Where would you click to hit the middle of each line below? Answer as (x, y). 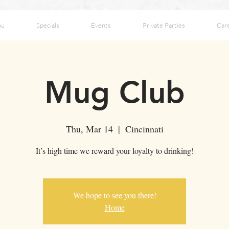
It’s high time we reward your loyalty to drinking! (114, 151)
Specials (48, 25)
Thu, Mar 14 (89, 129)
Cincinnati (144, 129)
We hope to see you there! (114, 195)
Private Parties (164, 25)
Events (101, 25)
